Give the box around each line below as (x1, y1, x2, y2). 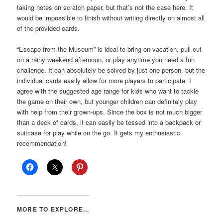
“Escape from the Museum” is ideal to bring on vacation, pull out (17, 44, 202, 54)
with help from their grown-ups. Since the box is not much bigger (17, 107, 203, 117)
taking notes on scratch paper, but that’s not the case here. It (17, 2, 194, 12)
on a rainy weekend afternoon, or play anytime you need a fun (17, 55, 195, 65)
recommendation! (17, 138, 67, 148)
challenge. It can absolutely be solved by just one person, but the (17, 65, 206, 75)
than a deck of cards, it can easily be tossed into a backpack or (17, 117, 201, 127)
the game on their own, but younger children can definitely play (17, 97, 198, 107)
